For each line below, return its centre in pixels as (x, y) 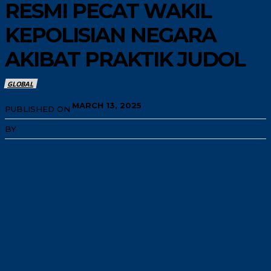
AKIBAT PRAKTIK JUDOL (125, 59)
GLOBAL (20, 83)
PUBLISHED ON (38, 109)
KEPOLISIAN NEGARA (110, 35)
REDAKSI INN (46, 129)
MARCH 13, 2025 (107, 105)
